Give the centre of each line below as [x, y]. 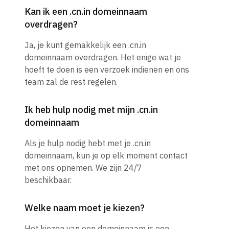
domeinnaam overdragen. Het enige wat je [103, 58]
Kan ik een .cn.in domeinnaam [86, 12]
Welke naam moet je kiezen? [85, 208]
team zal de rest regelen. [71, 82]
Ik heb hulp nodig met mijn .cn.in [91, 110]
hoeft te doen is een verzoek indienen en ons [107, 70]
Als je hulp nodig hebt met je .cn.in [88, 143]
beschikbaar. [48, 180]
